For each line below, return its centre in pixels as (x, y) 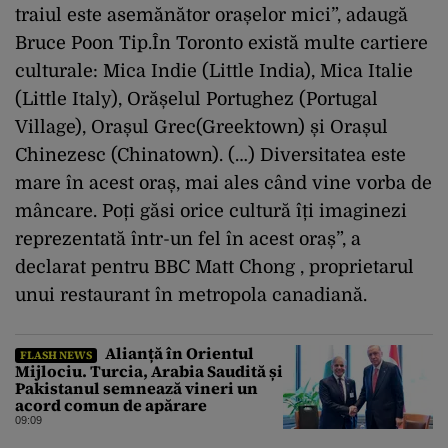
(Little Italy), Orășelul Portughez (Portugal (196, 98)
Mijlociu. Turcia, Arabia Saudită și (149, 370)
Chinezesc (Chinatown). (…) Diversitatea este (210, 154)
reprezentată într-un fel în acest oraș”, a (188, 238)
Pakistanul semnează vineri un (136, 387)
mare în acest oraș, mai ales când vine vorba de (223, 182)
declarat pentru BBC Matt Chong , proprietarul (214, 266)
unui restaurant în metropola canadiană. (193, 294)
